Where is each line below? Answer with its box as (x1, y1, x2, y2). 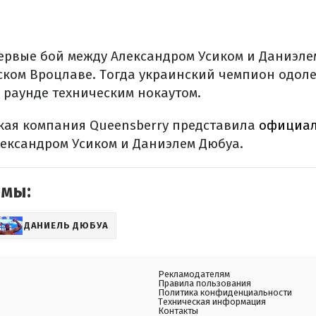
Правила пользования (158, 278, 251, 289)
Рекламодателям (158, 269, 230, 280)
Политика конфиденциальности (158, 287, 292, 298)
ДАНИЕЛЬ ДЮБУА (23, 220, 109, 231)
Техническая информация (158, 296, 266, 308)
